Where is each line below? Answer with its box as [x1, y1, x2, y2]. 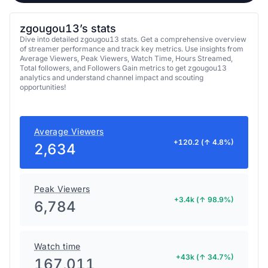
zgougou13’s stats [20, 22, 116, 35]
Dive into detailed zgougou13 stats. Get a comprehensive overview [20, 34, 246, 44]
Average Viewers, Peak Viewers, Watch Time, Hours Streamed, [20, 53, 233, 63]
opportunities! [20, 82, 66, 92]
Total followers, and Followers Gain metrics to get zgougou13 [20, 63, 227, 72]
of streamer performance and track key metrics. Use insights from [20, 44, 243, 53]
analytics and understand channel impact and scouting [20, 72, 203, 82]
